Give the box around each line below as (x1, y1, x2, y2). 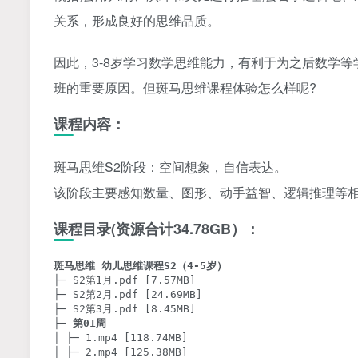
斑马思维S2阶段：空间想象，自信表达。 (54, 157, 287, 177)
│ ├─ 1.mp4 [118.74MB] (54, 332, 188, 344)
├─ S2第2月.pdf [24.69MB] (54, 288, 202, 301)
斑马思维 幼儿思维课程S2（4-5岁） (54, 260, 227, 272)
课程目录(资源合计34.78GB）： (54, 218, 260, 240)
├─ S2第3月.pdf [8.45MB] (54, 303, 196, 316)
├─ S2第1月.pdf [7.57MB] (54, 274, 196, 287)
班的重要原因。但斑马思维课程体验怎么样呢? (54, 78, 316, 97)
